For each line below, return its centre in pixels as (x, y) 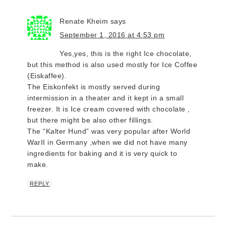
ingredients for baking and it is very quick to (102, 153)
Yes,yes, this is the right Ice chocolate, (126, 53)
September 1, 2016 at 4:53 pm (112, 35)
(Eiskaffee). (47, 75)
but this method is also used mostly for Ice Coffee (112, 64)
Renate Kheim (84, 21)
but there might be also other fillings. (90, 120)
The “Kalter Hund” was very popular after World (109, 131)
